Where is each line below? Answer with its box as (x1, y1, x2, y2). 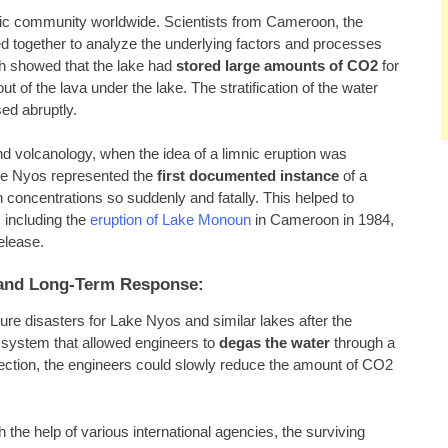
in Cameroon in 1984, (251, 212, 394, 229)
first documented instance (157, 168, 339, 185)
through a (330, 335, 395, 352)
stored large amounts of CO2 (176, 58, 378, 75)
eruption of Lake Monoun (90, 212, 251, 229)
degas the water (219, 335, 330, 352)
